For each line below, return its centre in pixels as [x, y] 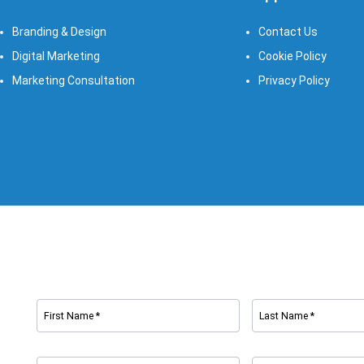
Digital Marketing [56, 56]
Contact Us [288, 32]
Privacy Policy [294, 81]
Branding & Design [59, 32]
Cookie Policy [292, 56]
